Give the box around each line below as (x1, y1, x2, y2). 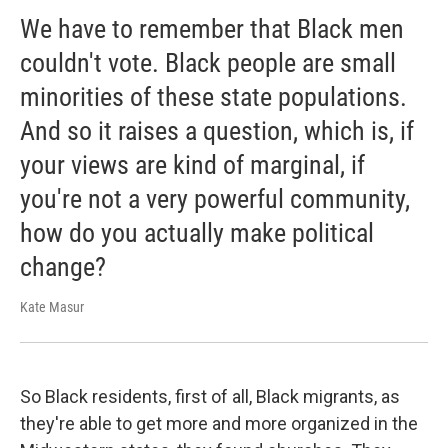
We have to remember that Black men (20, 14, 404, 44)
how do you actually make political (20, 218, 374, 248)
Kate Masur (20, 299, 84, 315)
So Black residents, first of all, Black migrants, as (20, 385, 400, 407)
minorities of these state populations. (20, 82, 407, 112)
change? (20, 252, 106, 282)
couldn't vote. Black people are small (20, 48, 396, 78)
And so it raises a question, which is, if (20, 116, 414, 146)
